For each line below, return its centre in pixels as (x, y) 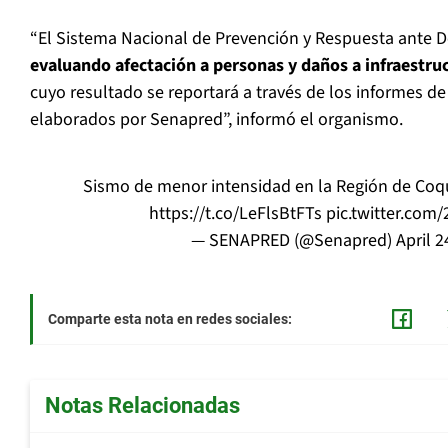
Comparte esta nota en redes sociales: (170, 319)
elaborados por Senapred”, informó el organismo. (216, 120)
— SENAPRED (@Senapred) (293, 241)
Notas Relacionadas (142, 406)
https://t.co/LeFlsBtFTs (235, 214)
